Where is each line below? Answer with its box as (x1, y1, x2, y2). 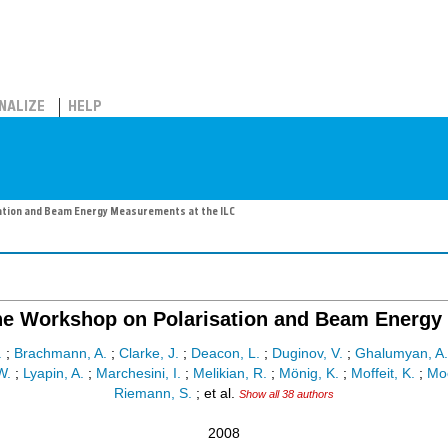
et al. (204, 386, 235, 402)
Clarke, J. (118, 346, 179, 362)
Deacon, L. (190, 346, 260, 362)
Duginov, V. (271, 346, 343, 362)
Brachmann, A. (13, 346, 107, 362)
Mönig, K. (279, 366, 339, 382)
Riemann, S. (114, 386, 192, 402)
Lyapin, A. (23, 366, 84, 382)
